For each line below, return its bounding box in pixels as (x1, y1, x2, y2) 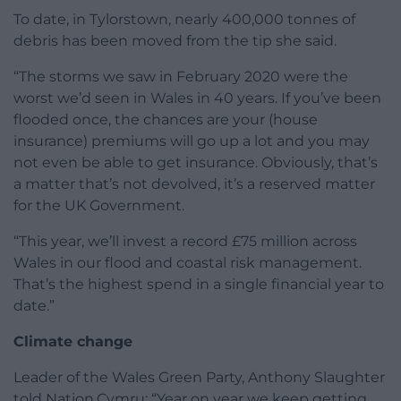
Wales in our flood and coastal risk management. (13, 254, 362, 272)
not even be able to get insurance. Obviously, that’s (13, 154, 378, 172)
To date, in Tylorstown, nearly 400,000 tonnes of (13, 11, 355, 29)
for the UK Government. (13, 197, 184, 215)
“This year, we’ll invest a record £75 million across (13, 233, 357, 251)
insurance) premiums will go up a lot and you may (13, 132, 370, 150)
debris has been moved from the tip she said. (13, 32, 337, 50)
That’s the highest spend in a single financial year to (13, 276, 384, 294)
